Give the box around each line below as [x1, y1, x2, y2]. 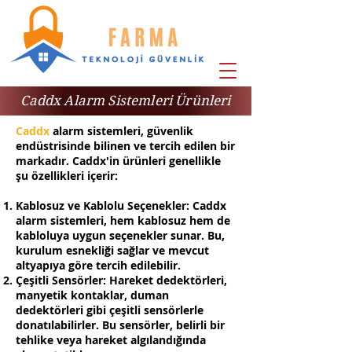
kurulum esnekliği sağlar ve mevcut [16, 243, 209, 258]
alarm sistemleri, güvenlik [49, 123, 193, 138]
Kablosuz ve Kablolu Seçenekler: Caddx [16, 198, 226, 213]
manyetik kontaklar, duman [16, 288, 169, 302]
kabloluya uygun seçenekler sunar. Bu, [16, 228, 225, 243]
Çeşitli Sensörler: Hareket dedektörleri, [16, 273, 227, 288]
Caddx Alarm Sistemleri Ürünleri [20, 93, 231, 108]
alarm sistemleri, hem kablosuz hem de [16, 213, 230, 228]
